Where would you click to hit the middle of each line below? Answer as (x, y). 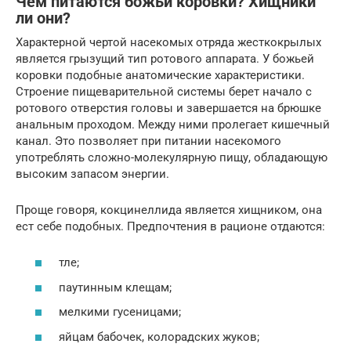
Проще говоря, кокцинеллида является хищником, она (169, 210)
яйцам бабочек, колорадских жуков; (159, 337)
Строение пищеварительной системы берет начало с (164, 91)
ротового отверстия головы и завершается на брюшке (168, 108)
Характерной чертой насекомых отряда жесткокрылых (168, 42)
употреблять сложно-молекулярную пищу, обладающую (172, 157)
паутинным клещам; (115, 287)
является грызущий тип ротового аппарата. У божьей (165, 58)
